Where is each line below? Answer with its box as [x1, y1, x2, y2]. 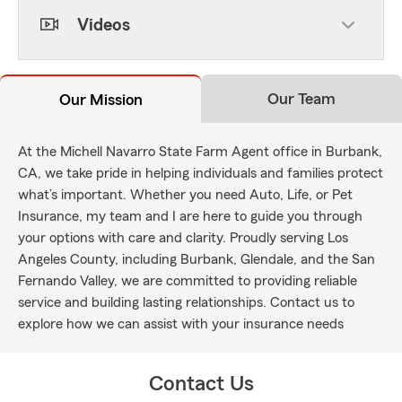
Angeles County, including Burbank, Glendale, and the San [18, 252, 375, 267]
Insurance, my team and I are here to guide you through [18, 209, 363, 223]
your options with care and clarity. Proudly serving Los [18, 231, 348, 245]
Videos [77, 16, 130, 34]
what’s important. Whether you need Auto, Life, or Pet [18, 188, 353, 202]
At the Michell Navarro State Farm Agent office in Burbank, [18, 144, 382, 159]
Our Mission [58, 92, 143, 108]
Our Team [267, 91, 336, 107]
